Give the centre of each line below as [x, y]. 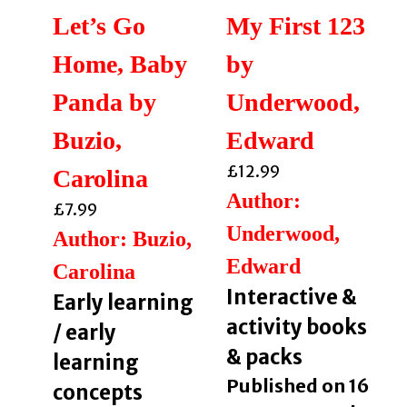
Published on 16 [297, 386]
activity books [296, 328]
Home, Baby [119, 65]
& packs [264, 357]
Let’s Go [99, 26]
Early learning [123, 303]
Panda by [104, 103]
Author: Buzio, [122, 239]
